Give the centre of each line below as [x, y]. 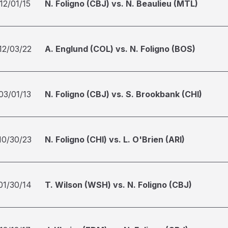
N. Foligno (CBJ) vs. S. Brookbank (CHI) [123, 94]
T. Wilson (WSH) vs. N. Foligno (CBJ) [118, 185]
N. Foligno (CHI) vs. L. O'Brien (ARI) [115, 139]
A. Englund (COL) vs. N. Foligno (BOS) [120, 49]
